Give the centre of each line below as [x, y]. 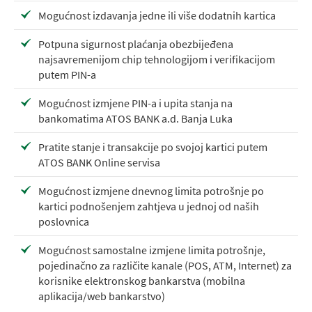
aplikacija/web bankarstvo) [102, 296]
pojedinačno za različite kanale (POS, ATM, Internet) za [165, 265]
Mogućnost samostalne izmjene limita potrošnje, [152, 250]
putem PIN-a [67, 75]
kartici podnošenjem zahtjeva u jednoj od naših [149, 206]
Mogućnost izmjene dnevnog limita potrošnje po [151, 191]
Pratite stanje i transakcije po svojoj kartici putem [153, 147]
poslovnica [64, 221]
